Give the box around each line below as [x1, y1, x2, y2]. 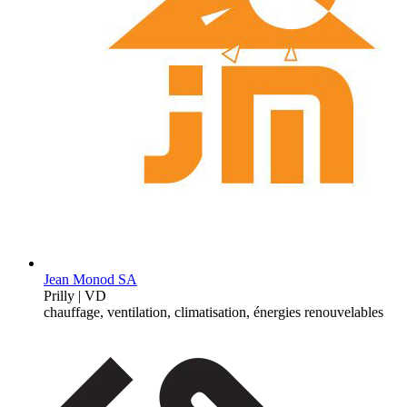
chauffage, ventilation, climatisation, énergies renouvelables [44, 303, 383, 320]
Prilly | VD [44, 287, 106, 303]
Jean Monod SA [44, 271, 137, 287]
